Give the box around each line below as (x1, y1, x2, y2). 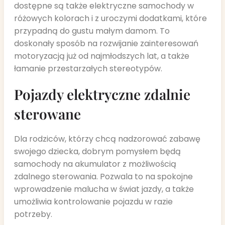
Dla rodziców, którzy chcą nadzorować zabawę (14, 133, 200, 145)
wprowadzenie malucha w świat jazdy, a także (14, 183, 194, 195)
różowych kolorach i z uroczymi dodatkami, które (14, 13, 207, 25)
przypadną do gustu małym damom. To (14, 25, 170, 37)
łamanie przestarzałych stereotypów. (14, 63, 162, 75)
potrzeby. (14, 208, 52, 220)
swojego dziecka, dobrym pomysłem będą (14, 146, 181, 158)
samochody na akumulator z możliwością (14, 158, 176, 170)
